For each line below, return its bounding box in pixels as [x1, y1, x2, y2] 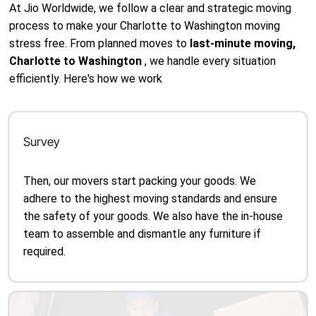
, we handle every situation [145, 54, 276, 68]
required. [23, 245, 66, 258]
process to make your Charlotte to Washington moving [9, 19, 281, 32]
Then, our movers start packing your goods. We [23, 174, 257, 188]
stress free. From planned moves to [9, 37, 190, 50]
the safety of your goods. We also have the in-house [23, 209, 284, 223]
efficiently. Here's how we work [9, 72, 163, 85]
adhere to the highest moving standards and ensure [23, 192, 278, 205]
